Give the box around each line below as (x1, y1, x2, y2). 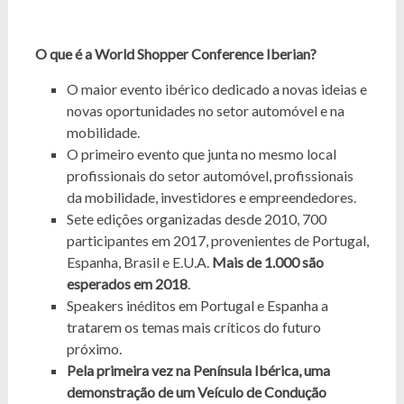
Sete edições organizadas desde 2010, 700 (66, 209, 326, 227)
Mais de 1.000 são (211, 252, 324, 271)
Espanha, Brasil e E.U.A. (66, 252, 212, 271)
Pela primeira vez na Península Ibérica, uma (66, 361, 330, 379)
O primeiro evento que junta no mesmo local (66, 144, 336, 162)
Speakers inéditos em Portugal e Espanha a (66, 296, 328, 314)
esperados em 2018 (66, 274, 188, 292)
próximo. (66, 339, 122, 357)
